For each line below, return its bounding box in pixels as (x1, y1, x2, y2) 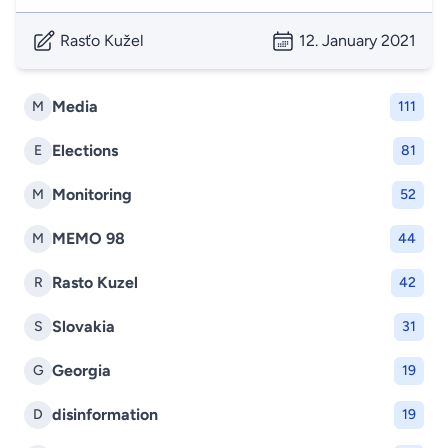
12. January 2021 (299, 31, 416, 50)
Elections (52, 141, 118, 160)
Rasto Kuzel (52, 273, 138, 292)
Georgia (52, 361, 111, 380)
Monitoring (52, 185, 132, 204)
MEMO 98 (52, 229, 125, 248)
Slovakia (52, 317, 115, 336)
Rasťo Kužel (60, 31, 144, 50)
